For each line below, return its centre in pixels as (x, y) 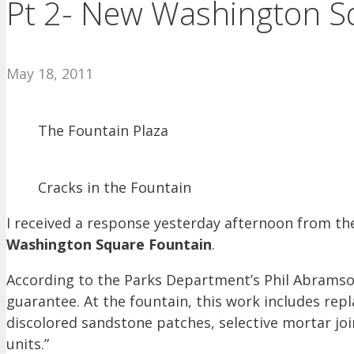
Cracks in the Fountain (115, 188)
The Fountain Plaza (103, 131)
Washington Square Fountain (109, 245)
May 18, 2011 (50, 74)
